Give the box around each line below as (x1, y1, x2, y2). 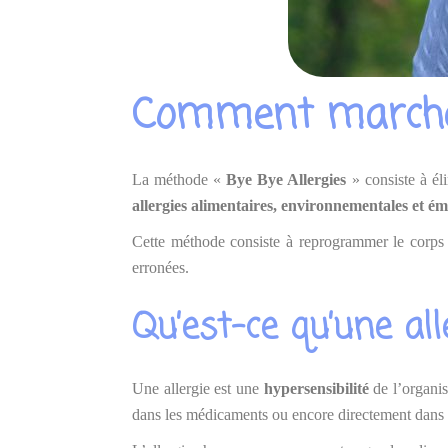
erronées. (132, 259, 189, 276)
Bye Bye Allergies (226, 171, 347, 188)
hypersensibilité (263, 380, 369, 397)
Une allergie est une (132, 380, 264, 397)
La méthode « (132, 171, 227, 188)
